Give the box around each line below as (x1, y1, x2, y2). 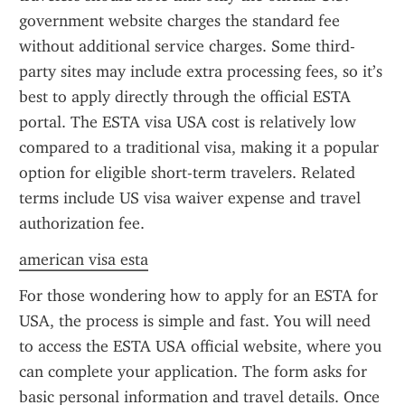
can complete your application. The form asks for (19, 362, 367, 381)
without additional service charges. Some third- (19, 36, 355, 56)
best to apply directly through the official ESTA (19, 87, 351, 107)
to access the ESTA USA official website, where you (19, 336, 381, 356)
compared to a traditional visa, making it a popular (19, 137, 379, 157)
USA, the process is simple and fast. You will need (19, 311, 371, 331)
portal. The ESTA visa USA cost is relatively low (19, 112, 356, 132)
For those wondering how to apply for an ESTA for (19, 286, 378, 306)
